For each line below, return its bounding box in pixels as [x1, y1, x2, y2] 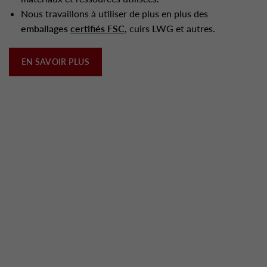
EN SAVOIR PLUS [21, 57, 89, 67]
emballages [21, 23, 70, 34]
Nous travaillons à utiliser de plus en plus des [21, 8, 208, 19]
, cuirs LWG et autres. [125, 23, 215, 34]
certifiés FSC [70, 23, 125, 34]
